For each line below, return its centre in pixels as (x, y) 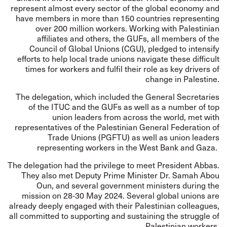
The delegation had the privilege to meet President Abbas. (113, 165)
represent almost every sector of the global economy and (115, 8)
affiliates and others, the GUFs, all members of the (128, 38)
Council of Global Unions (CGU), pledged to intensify (124, 48)
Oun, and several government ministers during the (128, 185)
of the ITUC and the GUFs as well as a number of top (124, 107)
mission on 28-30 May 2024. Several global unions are (121, 195)
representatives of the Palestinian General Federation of (117, 127)
